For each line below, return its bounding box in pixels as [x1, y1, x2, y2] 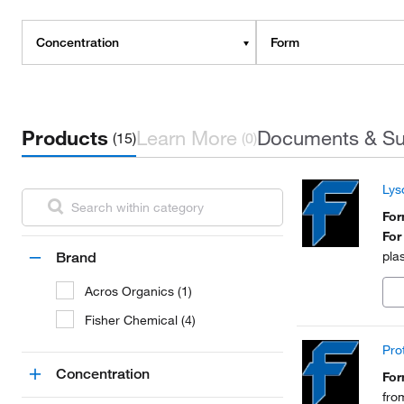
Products [22, 125, 108, 150]
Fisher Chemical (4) [85, 312, 196, 328]
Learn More [136, 125, 237, 150]
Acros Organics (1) [85, 283, 192, 299]
